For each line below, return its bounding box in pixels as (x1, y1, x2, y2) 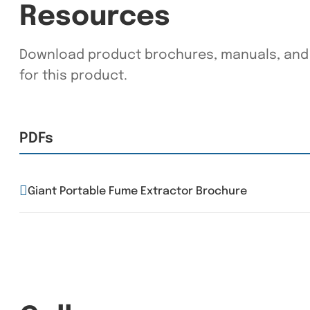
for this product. (19, 69, 127, 83)
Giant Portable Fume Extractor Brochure (28, 185, 247, 197)
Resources (19, 3, 170, 31)
